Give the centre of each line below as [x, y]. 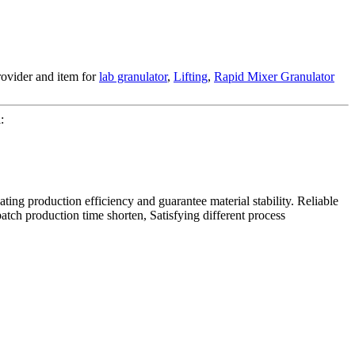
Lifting [191, 76]
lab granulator [133, 76]
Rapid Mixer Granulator [274, 76]
